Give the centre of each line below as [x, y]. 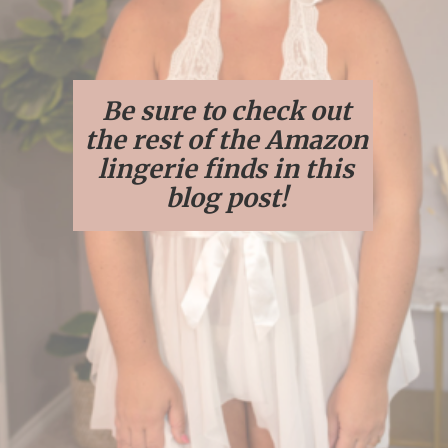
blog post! [226, 197]
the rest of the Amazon [226, 139]
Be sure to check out [226, 110]
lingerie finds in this [226, 168]
